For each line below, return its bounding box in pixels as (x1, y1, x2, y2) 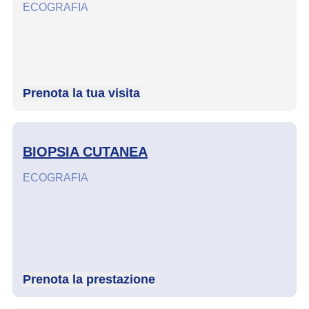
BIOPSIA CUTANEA (23, 144, 148, 160)
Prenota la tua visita (23, 86, 140, 101)
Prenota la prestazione (23, 272, 155, 287)
